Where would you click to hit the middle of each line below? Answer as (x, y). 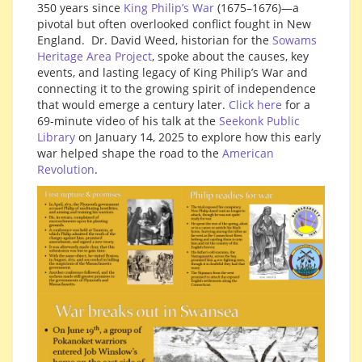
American (248, 153)
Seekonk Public (259, 120)
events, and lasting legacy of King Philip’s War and (173, 72)
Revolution (66, 169)
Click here (255, 104)
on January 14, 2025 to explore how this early (198, 137)
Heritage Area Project (95, 56)
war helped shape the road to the (130, 153)
